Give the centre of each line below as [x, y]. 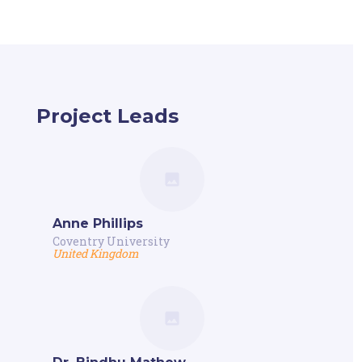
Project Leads [107, 116]
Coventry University [111, 241]
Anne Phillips [97, 223]
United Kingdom [95, 253]
